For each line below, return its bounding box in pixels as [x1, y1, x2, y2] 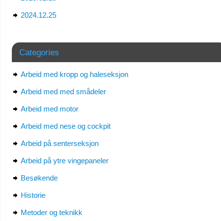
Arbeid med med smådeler [20, 87, 106, 96]
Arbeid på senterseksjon [20, 139, 99, 148]
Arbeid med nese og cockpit [20, 122, 110, 131]
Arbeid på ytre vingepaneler [20, 156, 109, 165]
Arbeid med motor [20, 105, 78, 113]
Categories [19, 48, 59, 57]
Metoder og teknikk [20, 208, 82, 217]
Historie [20, 191, 45, 200]
